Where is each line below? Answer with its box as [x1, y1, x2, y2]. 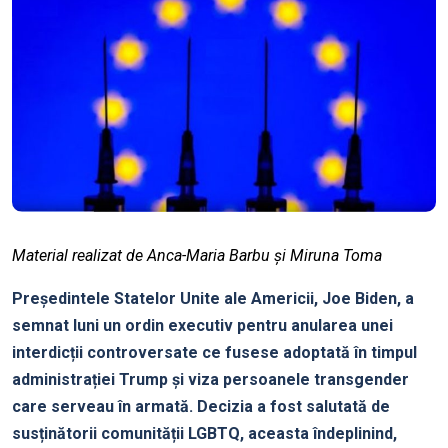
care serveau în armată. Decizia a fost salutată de [12, 397, 390, 417]
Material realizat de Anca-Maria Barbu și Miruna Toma [12, 246, 382, 266]
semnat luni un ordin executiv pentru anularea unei [12, 316, 393, 336]
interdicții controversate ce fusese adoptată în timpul [12, 343, 417, 363]
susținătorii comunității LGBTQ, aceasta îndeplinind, [12, 424, 397, 444]
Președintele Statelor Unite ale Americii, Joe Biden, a [12, 289, 414, 309]
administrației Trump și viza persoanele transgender [12, 370, 409, 390]
